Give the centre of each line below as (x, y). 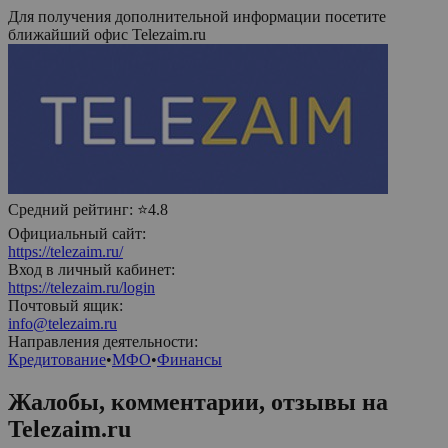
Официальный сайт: (77, 233)
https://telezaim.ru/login (81, 287)
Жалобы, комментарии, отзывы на (198, 401)
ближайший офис (70, 34)
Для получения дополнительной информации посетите (197, 16)
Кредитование (57, 359)
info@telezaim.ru (62, 323)
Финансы (189, 359)
